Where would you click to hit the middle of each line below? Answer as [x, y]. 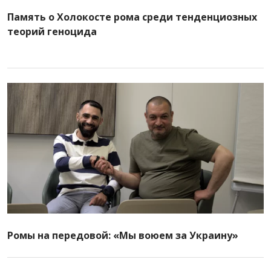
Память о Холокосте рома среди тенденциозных [132, 17]
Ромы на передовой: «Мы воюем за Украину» [123, 235]
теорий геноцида [52, 31]
